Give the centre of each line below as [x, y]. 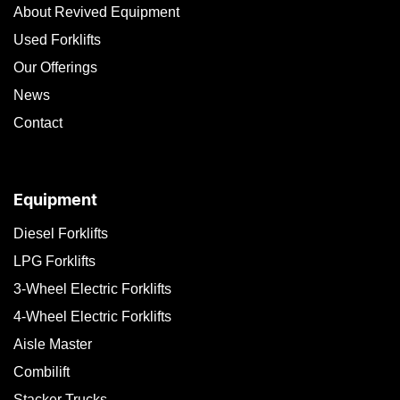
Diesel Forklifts [61, 233]
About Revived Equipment [96, 12]
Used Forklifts [57, 39]
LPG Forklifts [54, 261]
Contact [38, 122]
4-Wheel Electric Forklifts [92, 316]
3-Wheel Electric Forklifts [92, 288]
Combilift [42, 371]
